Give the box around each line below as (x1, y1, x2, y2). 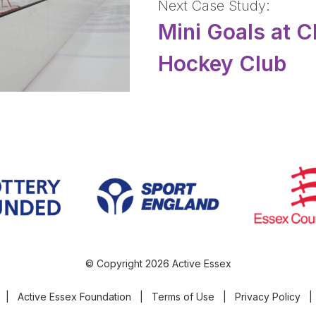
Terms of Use (152, 290, 214, 303)
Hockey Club (158, 50, 286, 76)
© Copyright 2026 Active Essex (85, 257, 231, 269)
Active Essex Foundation (18, 290, 131, 303)
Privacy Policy (235, 290, 300, 303)
